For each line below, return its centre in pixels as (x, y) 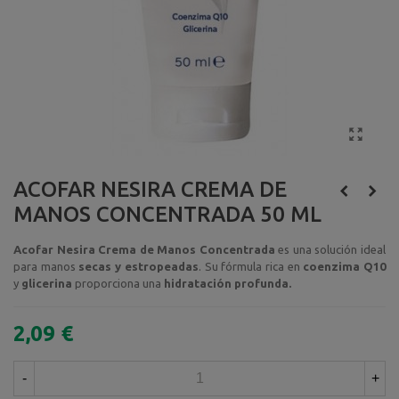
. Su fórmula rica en (251, 266)
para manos (46, 266)
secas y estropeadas (138, 266)
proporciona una (118, 283)
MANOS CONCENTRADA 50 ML (167, 214)
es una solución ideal (330, 249)
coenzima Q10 (345, 266)
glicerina (47, 283)
